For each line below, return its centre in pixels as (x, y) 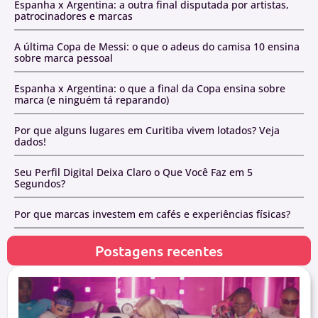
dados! (30, 141)
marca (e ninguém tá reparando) (92, 99)
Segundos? (40, 183)
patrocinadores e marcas (73, 16)
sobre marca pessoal (64, 57)
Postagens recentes (159, 250)
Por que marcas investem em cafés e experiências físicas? (152, 214)
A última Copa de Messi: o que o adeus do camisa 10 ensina (157, 46)
